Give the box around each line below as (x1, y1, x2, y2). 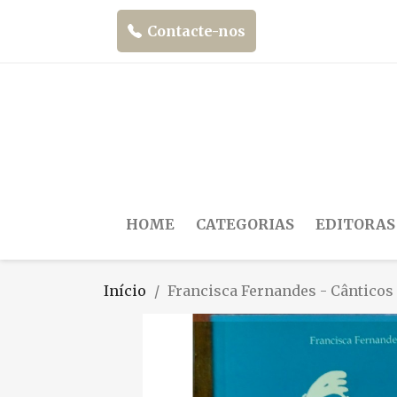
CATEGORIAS (196, 214, 294, 233)
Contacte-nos (147, 22, 245, 40)
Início (104, 281, 146, 300)
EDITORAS (315, 214, 395, 233)
